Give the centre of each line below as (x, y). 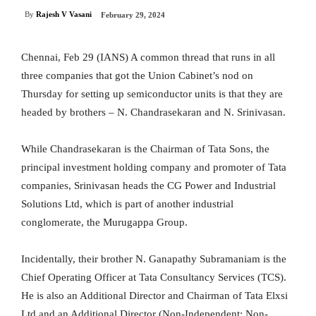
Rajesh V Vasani (64, 14)
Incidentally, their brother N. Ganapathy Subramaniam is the (154, 259)
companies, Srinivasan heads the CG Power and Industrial (148, 186)
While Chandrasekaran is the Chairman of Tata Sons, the (145, 149)
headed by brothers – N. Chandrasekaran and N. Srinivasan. (153, 113)
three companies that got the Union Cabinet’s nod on (137, 76)
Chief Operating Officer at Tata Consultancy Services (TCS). (154, 278)
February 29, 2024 (133, 15)
